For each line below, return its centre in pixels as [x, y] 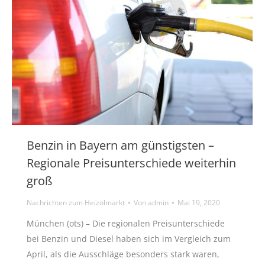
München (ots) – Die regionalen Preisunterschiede [126, 224]
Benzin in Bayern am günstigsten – [120, 146]
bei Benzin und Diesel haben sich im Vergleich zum [129, 239]
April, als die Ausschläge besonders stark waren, [123, 254]
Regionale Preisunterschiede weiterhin [131, 163]
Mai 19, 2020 [199, 203]
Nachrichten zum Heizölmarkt [76, 203]
